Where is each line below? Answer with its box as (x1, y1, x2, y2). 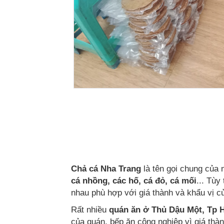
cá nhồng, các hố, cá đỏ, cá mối (71, 176, 196, 185)
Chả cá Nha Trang (71, 164, 141, 173)
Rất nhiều (71, 205, 109, 214)
